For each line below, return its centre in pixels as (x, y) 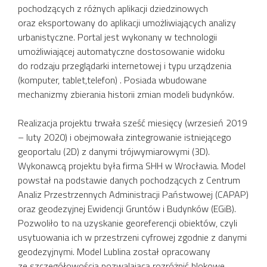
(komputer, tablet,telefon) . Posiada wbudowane (112, 80)
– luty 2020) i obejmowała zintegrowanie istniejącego (125, 137)
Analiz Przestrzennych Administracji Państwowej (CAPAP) (133, 194)
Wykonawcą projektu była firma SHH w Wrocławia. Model (132, 165)
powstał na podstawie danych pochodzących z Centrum (129, 180)
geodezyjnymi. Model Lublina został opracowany (114, 251)
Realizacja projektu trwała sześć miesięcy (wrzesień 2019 (133, 122)
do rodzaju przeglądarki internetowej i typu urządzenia (125, 65)
